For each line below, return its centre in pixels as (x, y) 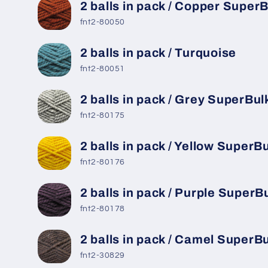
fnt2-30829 (102, 256)
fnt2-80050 (102, 22)
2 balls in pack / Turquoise (158, 52)
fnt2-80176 (102, 162)
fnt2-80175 (102, 116)
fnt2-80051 (102, 69)
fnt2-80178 (102, 209)
